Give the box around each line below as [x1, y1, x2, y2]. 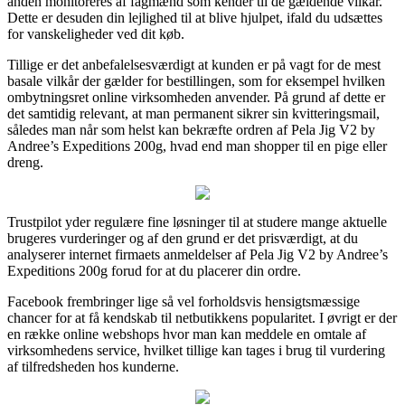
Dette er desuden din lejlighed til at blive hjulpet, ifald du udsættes [7, 9, 382, 25]
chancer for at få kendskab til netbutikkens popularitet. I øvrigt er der [7, 309, 397, 325]
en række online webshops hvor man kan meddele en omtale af [7, 325, 366, 342]
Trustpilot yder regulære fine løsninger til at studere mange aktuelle [7, 213, 387, 230]
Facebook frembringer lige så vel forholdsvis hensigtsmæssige [7, 293, 360, 309]
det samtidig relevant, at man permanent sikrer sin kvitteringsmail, [7, 105, 380, 121]
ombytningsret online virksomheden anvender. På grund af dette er [7, 89, 385, 105]
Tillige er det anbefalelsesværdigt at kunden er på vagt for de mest [7, 56, 381, 72]
